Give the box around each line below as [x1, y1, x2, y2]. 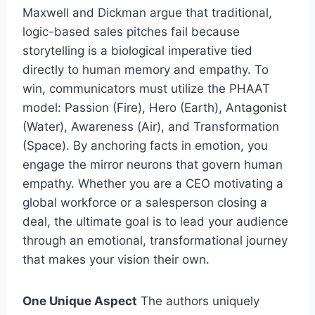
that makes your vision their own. [22, 252, 210, 266]
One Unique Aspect [22, 293, 137, 308]
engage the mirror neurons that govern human [22, 157, 283, 172]
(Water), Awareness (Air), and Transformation [22, 119, 279, 134]
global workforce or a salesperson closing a [22, 195, 267, 210]
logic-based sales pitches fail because [22, 24, 240, 39]
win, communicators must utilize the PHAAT [22, 81, 270, 96]
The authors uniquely [137, 293, 259, 308]
